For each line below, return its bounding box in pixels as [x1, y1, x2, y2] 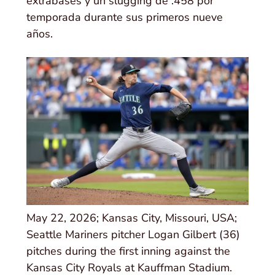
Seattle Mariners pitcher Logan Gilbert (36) [26, 227, 241, 242]
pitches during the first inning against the [26, 244, 231, 259]
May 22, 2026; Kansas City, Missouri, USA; [26, 211, 238, 226]
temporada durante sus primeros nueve [26, 9, 223, 25]
